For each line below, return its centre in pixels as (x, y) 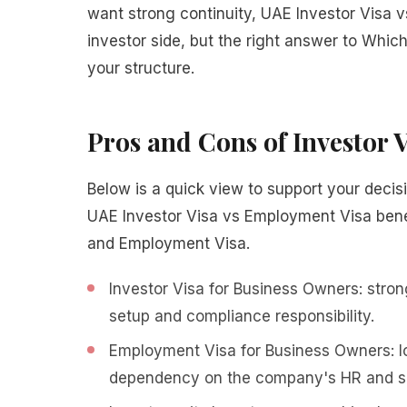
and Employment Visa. (169, 243)
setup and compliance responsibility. (242, 316)
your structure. (141, 68)
